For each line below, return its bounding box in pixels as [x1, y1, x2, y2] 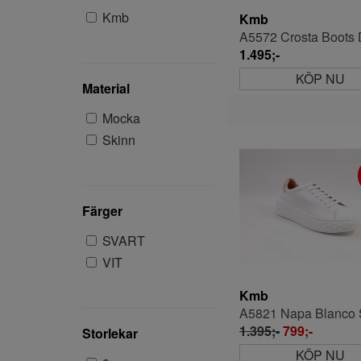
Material [82, 79, 130, 98]
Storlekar [82, 324, 138, 342]
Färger [82, 201, 122, 220]
